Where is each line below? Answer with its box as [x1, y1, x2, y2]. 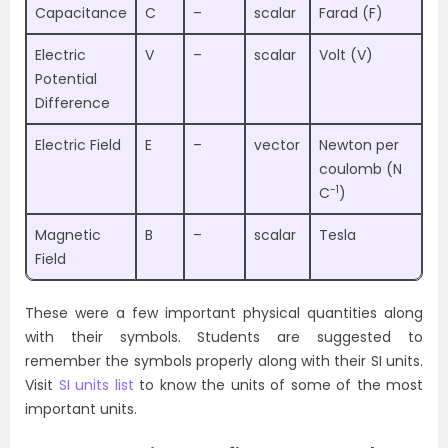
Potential [35, 69, 97, 89]
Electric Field [35, 135, 121, 155]
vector [254, 135, 300, 155]
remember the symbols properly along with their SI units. [25, 351, 423, 371]
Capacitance [35, 3, 127, 23]
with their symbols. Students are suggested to [25, 327, 423, 347]
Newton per [319, 135, 399, 155]
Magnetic [35, 225, 101, 245]
